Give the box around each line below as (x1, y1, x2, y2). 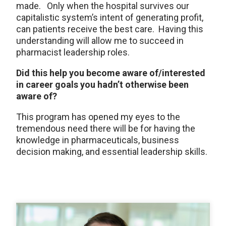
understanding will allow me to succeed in (16, 35, 184, 46)
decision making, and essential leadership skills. (16, 146, 207, 157)
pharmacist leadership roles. (16, 47, 132, 58)
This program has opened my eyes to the (16, 111, 180, 122)
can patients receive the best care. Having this (16, 24, 203, 34)
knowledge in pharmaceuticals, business (16, 135, 179, 145)
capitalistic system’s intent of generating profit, (16, 12, 203, 23)
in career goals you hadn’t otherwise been (16, 79, 189, 90)
